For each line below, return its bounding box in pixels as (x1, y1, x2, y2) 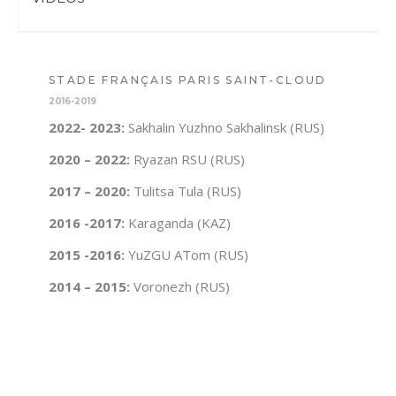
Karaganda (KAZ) (125, 214, 231, 232)
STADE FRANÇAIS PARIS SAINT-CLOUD (49, 73, 327, 87)
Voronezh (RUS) (133, 278, 230, 295)
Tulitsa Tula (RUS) (130, 182, 241, 200)
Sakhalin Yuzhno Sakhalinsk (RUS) (125, 118, 324, 136)
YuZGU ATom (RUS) (125, 246, 248, 263)
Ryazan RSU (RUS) (130, 150, 245, 168)
